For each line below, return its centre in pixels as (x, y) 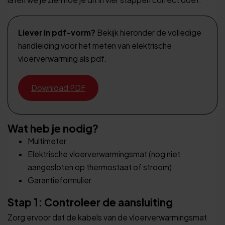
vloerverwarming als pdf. (63, 59)
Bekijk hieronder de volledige (148, 33)
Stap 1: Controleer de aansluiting (90, 202)
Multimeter (47, 141)
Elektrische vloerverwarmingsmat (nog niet (104, 154)
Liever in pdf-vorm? (57, 33)
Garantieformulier (60, 180)
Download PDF (58, 87)
